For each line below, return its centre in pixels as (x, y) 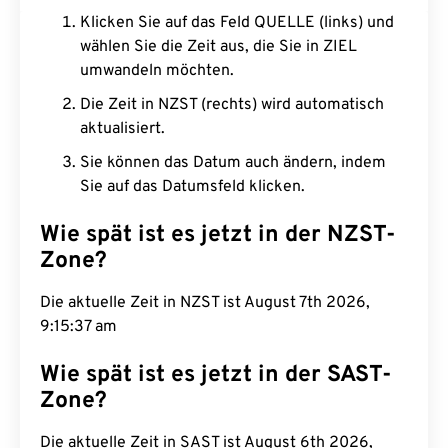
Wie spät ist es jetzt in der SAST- (216, 375)
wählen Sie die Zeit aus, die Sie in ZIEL (218, 47)
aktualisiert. (122, 129)
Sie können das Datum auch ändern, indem (233, 163)
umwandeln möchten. (157, 71)
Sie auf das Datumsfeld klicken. (192, 187)
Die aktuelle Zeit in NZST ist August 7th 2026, (205, 303)
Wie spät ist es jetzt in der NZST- (218, 235)
